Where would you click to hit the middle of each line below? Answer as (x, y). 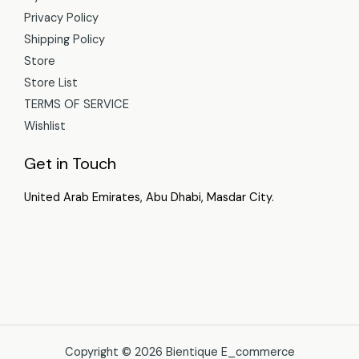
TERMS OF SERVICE (77, 104)
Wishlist (45, 126)
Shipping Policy (65, 39)
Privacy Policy (61, 18)
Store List (51, 83)
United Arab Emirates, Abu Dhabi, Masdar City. (149, 197)
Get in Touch (70, 163)
